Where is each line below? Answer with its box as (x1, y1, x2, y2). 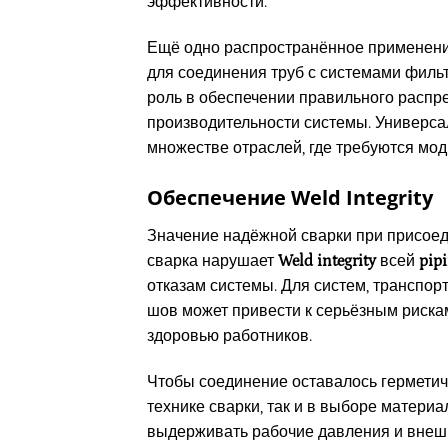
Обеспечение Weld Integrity (147, 184, 433, 211)
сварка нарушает (147, 252, 278, 270)
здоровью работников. (147, 327, 312, 345)
